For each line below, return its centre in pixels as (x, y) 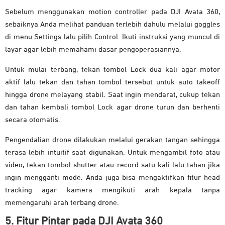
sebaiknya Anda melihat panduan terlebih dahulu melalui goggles (113, 25)
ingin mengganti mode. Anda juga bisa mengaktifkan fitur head (113, 178)
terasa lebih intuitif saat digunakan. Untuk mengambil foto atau (113, 153)
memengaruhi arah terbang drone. (62, 203)
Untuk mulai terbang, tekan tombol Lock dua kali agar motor (113, 70)
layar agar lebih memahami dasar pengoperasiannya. (93, 50)
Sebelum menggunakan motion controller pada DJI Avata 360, (113, 12)
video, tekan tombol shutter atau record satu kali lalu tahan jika (113, 165)
